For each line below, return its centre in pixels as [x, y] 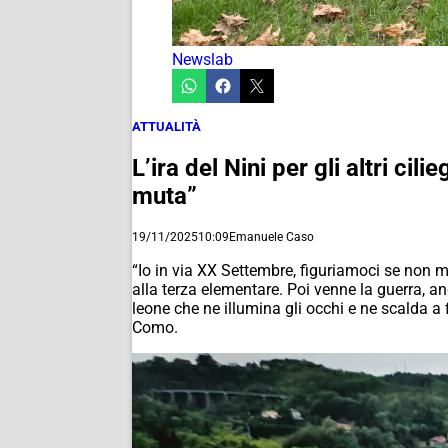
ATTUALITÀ [166, 126]
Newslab [202, 59]
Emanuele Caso [271, 236]
